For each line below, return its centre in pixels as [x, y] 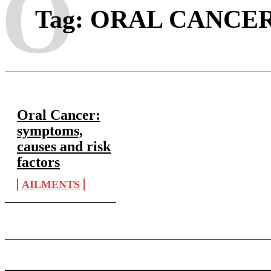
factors [38, 162]
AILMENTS [51, 184]
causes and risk [64, 146]
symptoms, [50, 131]
